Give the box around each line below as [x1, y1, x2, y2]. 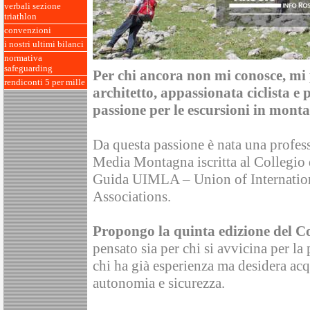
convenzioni [4, 26, 51, 35]
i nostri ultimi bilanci [4, 39, 84, 49]
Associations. [93, 188, 171, 206]
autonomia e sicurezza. [93, 275, 225, 292]
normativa [4, 53, 42, 63]
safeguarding [4, 64, 53, 73]
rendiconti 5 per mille [4, 77, 85, 87]
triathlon [4, 12, 37, 21]
